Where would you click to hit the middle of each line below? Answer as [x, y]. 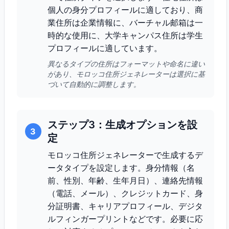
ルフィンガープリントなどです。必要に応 [125, 219]
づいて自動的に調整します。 [94, 84]
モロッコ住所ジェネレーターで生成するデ [125, 155]
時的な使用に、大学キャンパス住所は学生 [125, 35]
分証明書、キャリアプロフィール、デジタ [125, 206]
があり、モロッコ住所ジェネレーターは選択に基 [126, 74]
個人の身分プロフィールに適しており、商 [125, 10]
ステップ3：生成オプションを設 [122, 125]
